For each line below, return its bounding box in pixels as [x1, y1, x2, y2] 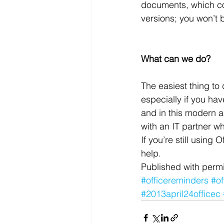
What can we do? [141, 53, 210, 64]
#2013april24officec [141, 188, 220, 199]
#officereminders [141, 174, 208, 186]
